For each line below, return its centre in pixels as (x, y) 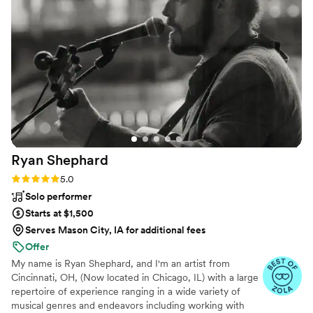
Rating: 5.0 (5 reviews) (60, 179)
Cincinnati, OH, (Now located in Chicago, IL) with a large (135, 278)
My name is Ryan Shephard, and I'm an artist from (121, 264)
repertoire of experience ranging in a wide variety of (126, 292)
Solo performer (58, 197)
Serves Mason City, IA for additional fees (116, 230)
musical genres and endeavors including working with (128, 306)
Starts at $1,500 (59, 213)
